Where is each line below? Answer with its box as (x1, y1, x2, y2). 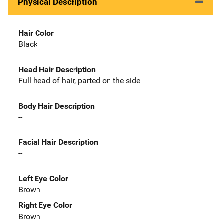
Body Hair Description (18, 101, 95, 110)
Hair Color (18, 28, 54, 37)
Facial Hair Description (18, 137, 98, 147)
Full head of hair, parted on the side (18, 75, 140, 85)
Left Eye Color (18, 174, 68, 184)
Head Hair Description (18, 64, 96, 74)
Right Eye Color (18, 200, 72, 210)
